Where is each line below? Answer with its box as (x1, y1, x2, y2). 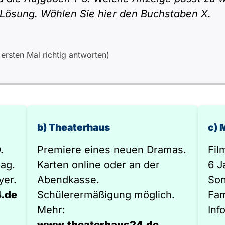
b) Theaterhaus (37, 121, 110, 133)
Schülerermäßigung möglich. (37, 189, 175, 201)
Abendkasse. (37, 174, 99, 186)
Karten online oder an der (37, 159, 160, 171)
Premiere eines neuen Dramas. (37, 144, 186, 156)
